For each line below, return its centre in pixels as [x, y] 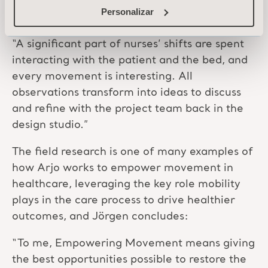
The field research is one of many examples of [133, 152]
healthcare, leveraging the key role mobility [126, 185]
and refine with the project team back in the [128, 109]
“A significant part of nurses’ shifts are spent [128, 45]
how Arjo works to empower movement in [123, 168]
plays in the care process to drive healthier [124, 201]
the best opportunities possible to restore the [129, 260]
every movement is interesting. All [102, 77]
